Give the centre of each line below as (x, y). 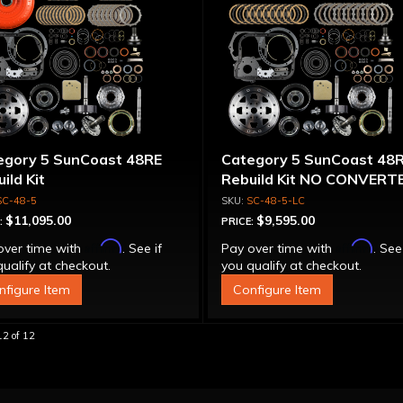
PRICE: (239, 221)
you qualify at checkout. (292, 265)
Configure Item (278, 290)
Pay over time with (279, 248)
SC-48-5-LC (276, 201)
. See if (142, 248)
